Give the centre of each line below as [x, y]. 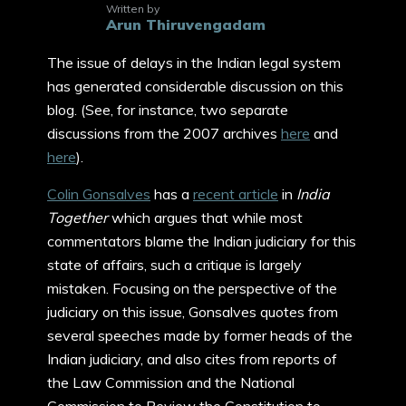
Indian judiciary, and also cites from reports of [192, 359]
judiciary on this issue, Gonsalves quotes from [193, 312]
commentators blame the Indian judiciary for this [202, 241]
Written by [133, 9]
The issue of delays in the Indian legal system [194, 63]
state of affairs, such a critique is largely [174, 265]
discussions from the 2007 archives [164, 133]
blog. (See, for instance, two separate [168, 110]
